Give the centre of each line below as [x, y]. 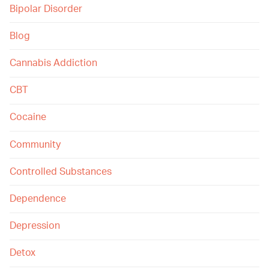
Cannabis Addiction [53, 63]
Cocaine [28, 117]
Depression [35, 226]
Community [35, 144]
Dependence [38, 199]
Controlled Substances [61, 171]
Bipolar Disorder [46, 9]
